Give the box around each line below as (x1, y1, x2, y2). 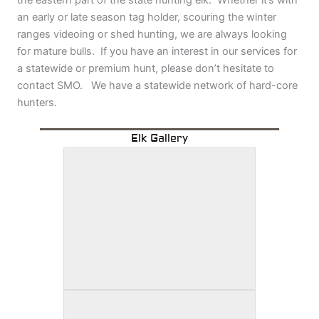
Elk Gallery (131, 131, 188, 145)
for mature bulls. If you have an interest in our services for (17, 45, 297, 58)
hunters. (17, 96, 57, 110)
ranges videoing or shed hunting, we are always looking (17, 28, 287, 41)
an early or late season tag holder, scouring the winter (17, 11, 276, 24)
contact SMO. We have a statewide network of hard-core (17, 79, 298, 93)
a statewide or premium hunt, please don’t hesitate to (17, 62, 274, 75)
